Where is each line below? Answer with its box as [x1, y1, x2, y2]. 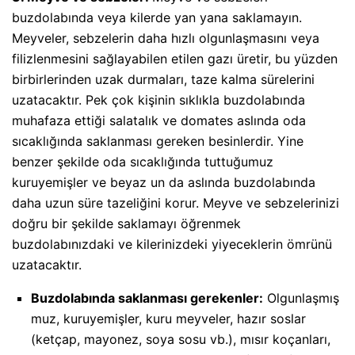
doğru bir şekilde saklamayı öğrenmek [12, 216, 241, 232]
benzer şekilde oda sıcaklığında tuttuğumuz [12, 154, 273, 170]
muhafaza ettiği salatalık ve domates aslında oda [12, 113, 306, 129]
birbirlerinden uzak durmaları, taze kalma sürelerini [12, 71, 315, 88]
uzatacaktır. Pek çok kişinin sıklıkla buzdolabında [12, 92, 305, 109]
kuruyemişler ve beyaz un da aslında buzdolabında [12, 174, 315, 191]
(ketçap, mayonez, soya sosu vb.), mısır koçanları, [31, 331, 330, 348]
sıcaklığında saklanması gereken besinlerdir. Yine [12, 133, 303, 150]
